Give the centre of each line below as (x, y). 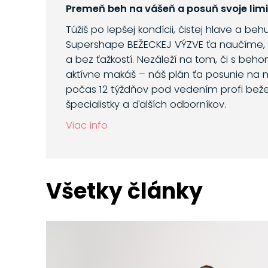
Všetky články (124, 191)
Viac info (86, 126)
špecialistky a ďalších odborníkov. (146, 105)
